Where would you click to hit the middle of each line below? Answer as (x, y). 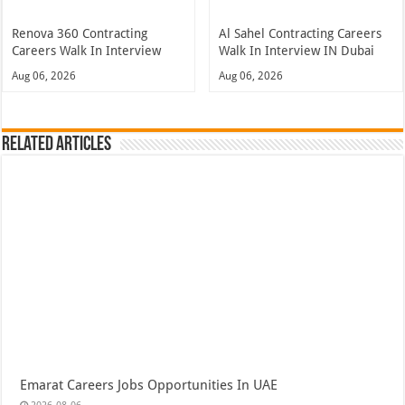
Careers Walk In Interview (87, 51)
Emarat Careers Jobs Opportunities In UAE (149, 385)
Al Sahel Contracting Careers (301, 34)
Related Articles (57, 146)
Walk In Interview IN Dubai (297, 51)
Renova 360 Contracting (80, 34)
